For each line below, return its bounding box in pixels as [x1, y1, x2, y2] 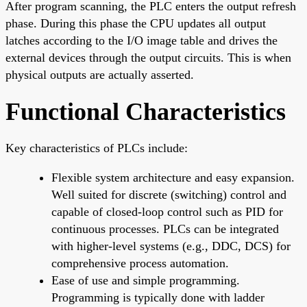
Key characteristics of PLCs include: [5, 140, 188, 155]
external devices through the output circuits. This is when [5, 50, 291, 64]
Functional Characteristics [5, 97, 286, 125]
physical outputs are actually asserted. [5, 67, 194, 82]
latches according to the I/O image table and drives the [5, 33, 278, 47]
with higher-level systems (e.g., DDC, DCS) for [51, 238, 291, 253]
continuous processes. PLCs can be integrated [51, 221, 279, 236]
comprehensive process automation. [51, 256, 229, 270]
